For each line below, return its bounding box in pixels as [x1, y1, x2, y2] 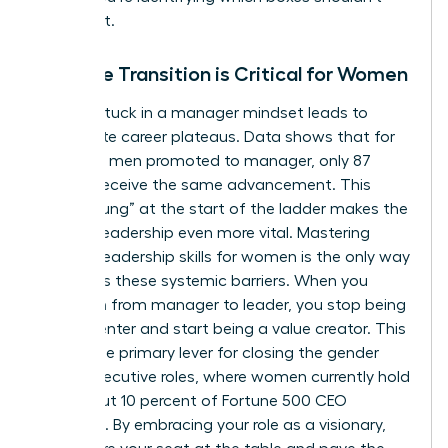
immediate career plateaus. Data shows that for [37, 128, 395, 145]
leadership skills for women [99, 248, 297, 265]
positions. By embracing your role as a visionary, [37, 416, 386, 433]
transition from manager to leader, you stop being [37, 296, 406, 313]
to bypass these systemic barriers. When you [37, 272, 368, 289]
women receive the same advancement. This [37, 176, 371, 193]
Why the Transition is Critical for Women [37, 63, 408, 84]
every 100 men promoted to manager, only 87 [37, 152, 371, 169]
